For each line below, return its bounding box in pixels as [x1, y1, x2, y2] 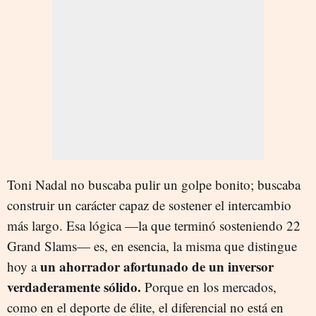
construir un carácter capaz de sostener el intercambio [7, 195, 291, 214]
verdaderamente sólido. [7, 276, 141, 296]
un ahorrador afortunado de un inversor [37, 256, 274, 276]
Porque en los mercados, [141, 277, 276, 296]
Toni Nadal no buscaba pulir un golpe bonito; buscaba [7, 175, 300, 193]
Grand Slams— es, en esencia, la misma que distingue [7, 236, 297, 255]
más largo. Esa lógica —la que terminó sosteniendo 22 [7, 216, 300, 234]
